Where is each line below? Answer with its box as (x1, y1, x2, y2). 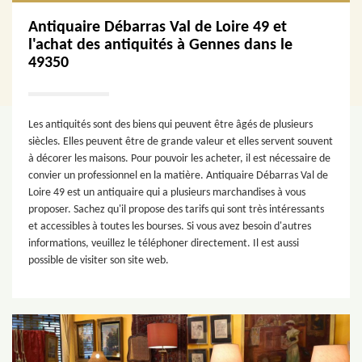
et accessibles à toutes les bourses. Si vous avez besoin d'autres (28, 221, 311, 233)
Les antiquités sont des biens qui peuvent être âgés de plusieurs (28, 119, 313, 131)
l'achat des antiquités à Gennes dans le (28, 37, 293, 53)
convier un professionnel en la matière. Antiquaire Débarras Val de (28, 170, 328, 182)
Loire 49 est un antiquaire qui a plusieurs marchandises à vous (28, 187, 305, 199)
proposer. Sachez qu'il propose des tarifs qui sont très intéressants (28, 204, 324, 216)
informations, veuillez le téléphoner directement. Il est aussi (28, 238, 299, 250)
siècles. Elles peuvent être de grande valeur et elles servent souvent (28, 136, 333, 148)
